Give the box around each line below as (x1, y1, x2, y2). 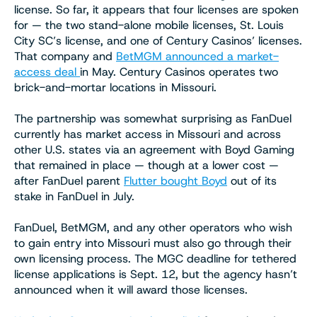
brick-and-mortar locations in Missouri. (14, 79, 217, 95)
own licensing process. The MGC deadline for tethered (14, 250, 296, 266)
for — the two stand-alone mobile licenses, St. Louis (14, 17, 284, 33)
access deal (14, 64, 80, 79)
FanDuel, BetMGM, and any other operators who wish (14, 219, 292, 235)
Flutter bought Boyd (124, 173, 227, 188)
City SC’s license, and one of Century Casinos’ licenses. (14, 33, 302, 48)
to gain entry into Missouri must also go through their (14, 235, 292, 250)
